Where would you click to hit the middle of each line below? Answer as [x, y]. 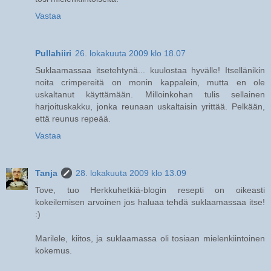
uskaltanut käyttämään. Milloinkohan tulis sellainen [150, 94]
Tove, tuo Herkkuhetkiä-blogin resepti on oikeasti [150, 190]
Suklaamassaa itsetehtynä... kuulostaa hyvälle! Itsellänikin [150, 70]
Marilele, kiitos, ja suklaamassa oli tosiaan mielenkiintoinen [150, 238]
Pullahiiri [53, 53]
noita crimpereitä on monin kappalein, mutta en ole [150, 82]
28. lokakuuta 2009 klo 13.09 [131, 173]
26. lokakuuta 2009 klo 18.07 [130, 53]
